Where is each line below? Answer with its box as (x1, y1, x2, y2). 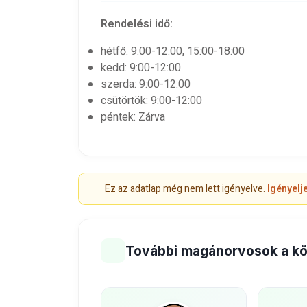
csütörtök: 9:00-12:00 (101, 93, 202, 109)
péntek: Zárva (101, 109, 165, 125)
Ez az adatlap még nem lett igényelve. (105, 182, 267, 196)
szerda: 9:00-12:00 (101, 76, 191, 93)
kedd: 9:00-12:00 (101, 60, 181, 76)
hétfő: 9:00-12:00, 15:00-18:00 (101, 43, 245, 60)
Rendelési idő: (101, 16, 173, 32)
